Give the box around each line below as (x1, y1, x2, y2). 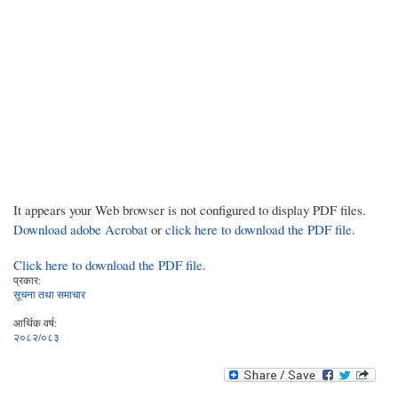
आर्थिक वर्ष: (13, 315, 57, 330)
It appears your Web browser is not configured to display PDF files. (13, 200, 366, 219)
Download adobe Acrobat (13, 219, 151, 238)
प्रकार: (13, 272, 41, 287)
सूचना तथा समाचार (13, 286, 85, 301)
